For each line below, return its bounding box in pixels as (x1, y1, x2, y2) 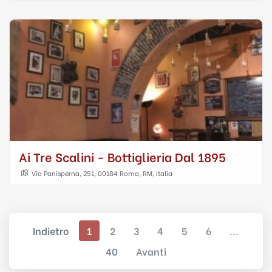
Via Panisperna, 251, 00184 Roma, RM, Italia (31, 168, 172, 178)
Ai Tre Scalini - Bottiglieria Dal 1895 (19, 148, 226, 165)
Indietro (32, 223, 69, 237)
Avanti (136, 244, 166, 258)
